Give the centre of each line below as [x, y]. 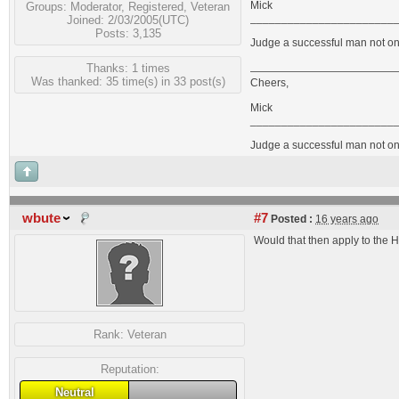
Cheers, [269, 83]
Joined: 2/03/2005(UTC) [128, 20]
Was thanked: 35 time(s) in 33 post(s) [128, 81]
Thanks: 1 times [128, 68]
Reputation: [130, 369]
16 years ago [347, 219]
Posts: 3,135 [128, 33]
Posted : [290, 219]
